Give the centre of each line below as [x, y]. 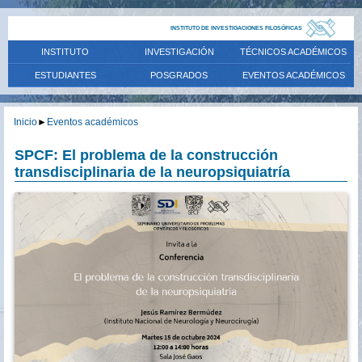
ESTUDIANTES [65, 75]
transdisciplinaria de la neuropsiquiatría [152, 173]
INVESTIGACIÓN [179, 52]
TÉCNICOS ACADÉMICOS [294, 52]
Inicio [25, 122]
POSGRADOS [179, 75]
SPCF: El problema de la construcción [146, 156]
